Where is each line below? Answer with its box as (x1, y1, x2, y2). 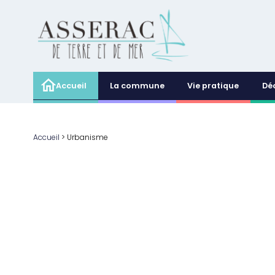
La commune (109, 79, 165, 93)
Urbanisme (66, 131, 108, 144)
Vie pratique (187, 79, 239, 93)
